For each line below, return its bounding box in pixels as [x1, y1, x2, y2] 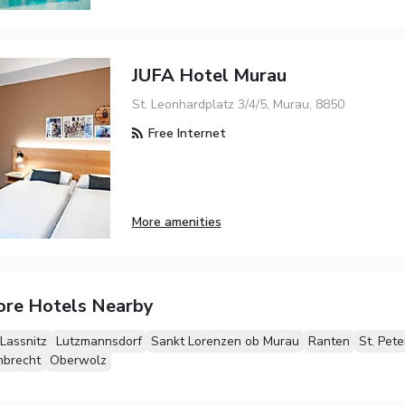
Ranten [307, 332, 350, 350]
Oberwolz [49, 351, 107, 369]
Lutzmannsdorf [55, 332, 142, 350]
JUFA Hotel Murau [131, 63, 287, 89]
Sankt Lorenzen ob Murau [150, 332, 299, 350]
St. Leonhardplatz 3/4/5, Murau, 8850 [131, 95, 344, 113]
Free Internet [144, 124, 226, 142]
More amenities [131, 213, 221, 231]
